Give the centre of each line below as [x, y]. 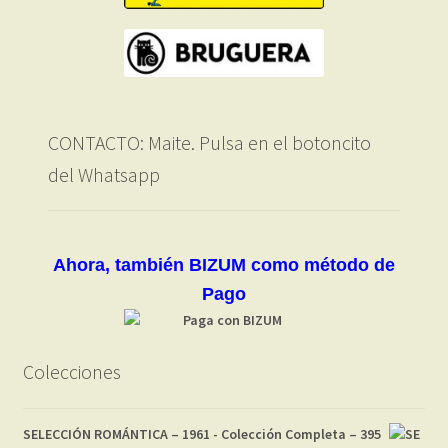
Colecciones [71, 372]
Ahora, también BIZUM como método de [224, 265]
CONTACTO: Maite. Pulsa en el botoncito [209, 142]
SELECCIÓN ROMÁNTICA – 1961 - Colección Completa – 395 [201, 434]
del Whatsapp [103, 174]
